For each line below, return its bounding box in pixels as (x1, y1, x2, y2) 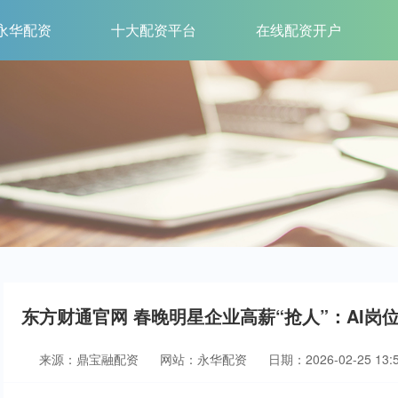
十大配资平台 (110, 20, 196, 40)
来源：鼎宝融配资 (39, 350, 142, 368)
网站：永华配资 (160, 350, 247, 368)
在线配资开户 (255, 20, 341, 40)
